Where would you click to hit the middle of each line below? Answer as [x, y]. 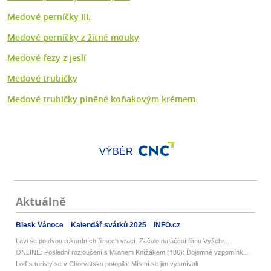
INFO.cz [167, 225]
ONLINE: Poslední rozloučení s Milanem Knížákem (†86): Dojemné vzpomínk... [132, 253]
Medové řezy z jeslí [47, 58]
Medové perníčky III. [49, 17]
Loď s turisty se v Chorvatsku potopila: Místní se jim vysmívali [107, 264]
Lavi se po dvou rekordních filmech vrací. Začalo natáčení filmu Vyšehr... [123, 241]
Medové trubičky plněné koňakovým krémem [101, 99]
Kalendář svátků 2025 [110, 225]
